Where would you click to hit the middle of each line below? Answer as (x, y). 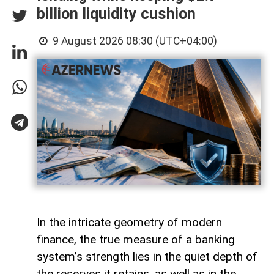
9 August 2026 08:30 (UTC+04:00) (134, 41)
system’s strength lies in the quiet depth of (147, 257)
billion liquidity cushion (116, 14)
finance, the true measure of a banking (136, 240)
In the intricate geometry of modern (129, 223)
